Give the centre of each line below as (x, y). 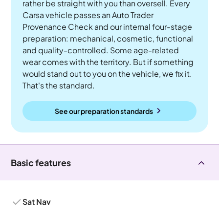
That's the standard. (59, 85)
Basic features (41, 163)
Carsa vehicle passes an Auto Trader (88, 15)
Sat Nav (37, 202)
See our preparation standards (104, 111)
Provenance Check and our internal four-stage (108, 27)
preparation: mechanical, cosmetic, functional (108, 38)
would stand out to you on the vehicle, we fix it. (108, 74)
